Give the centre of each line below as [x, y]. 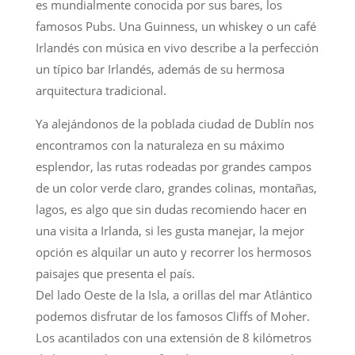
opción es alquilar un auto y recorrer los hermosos [173, 252]
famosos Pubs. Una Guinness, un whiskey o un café [176, 26]
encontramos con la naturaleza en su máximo [160, 145]
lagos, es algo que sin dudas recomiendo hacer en [171, 209]
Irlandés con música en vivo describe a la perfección [177, 47]
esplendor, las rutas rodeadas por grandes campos [173, 166]
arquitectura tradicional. [101, 90]
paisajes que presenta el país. [115, 273]
